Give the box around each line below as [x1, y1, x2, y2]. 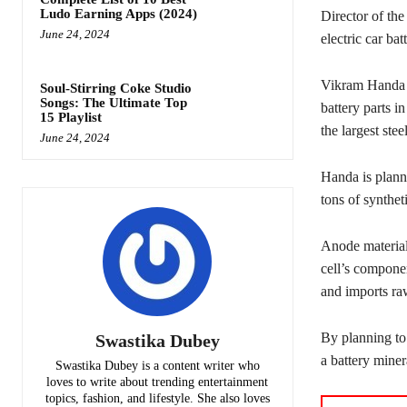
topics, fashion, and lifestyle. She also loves [45, 391, 270, 405]
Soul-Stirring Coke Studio [40, 80, 192, 95]
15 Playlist [40, 109, 102, 124]
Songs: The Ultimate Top [40, 94, 187, 110]
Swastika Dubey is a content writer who [55, 358, 260, 372]
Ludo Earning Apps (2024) [40, 6, 197, 22]
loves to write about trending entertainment [46, 374, 269, 389]
